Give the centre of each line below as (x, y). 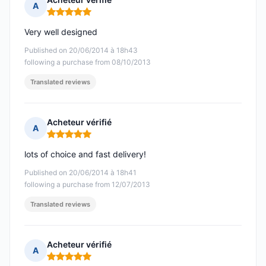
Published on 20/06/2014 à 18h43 (81, 50)
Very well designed (61, 32)
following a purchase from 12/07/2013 (87, 185)
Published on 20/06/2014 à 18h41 (80, 173)
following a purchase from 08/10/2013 (88, 62)
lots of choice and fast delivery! (85, 154)
